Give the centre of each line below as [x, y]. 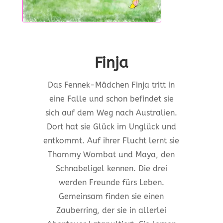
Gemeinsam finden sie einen [111, 197]
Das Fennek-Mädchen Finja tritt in [111, 85]
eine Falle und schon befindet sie [111, 99]
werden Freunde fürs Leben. [111, 183]
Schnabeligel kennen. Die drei [111, 169]
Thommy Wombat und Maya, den [111, 155]
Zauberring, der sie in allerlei [111, 211]
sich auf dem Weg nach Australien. [111, 113]
